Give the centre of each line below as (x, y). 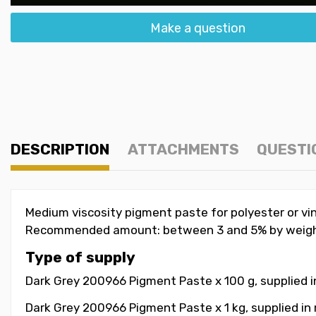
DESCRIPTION (60, 149)
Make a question (197, 28)
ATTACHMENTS (183, 149)
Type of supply (80, 257)
